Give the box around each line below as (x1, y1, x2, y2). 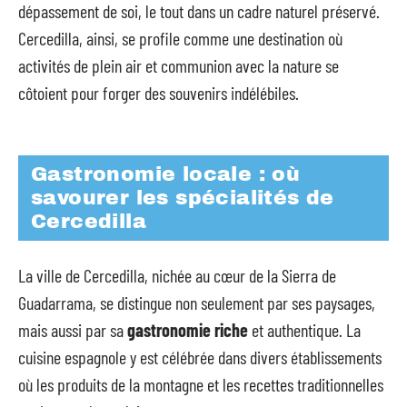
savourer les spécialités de (31, 187, 334, 209)
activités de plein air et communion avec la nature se (18, 54, 339, 76)
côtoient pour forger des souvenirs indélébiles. (18, 81, 299, 104)
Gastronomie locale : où (31, 164, 301, 185)
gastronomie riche (127, 318, 248, 341)
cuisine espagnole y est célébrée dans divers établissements (18, 345, 382, 368)
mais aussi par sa (18, 318, 127, 341)
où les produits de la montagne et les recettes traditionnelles (18, 372, 383, 395)
